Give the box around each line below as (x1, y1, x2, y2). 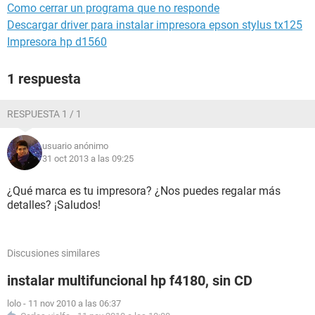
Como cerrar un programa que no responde (7, 1, 219, 15)
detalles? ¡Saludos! (7, 198, 101, 212)
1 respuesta (7, 70, 81, 87)
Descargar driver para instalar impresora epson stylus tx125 (7, 18, 302, 32)
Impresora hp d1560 (7, 35, 107, 49)
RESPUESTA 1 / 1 (7, 108, 82, 120)
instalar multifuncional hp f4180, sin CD (7, 272, 252, 289)
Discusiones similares (7, 247, 100, 259)
